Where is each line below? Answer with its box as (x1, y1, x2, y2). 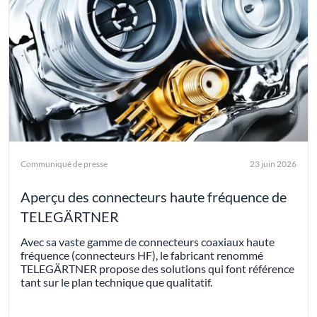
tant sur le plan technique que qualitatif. (21, 275, 212, 289)
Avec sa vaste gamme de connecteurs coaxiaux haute (21, 235, 275, 249)
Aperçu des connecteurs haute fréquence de (21, 188, 287, 206)
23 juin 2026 (250, 158, 296, 170)
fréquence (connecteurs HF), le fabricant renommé (21, 248, 263, 263)
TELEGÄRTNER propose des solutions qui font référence (21, 262, 294, 276)
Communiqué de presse (21, 158, 108, 170)
